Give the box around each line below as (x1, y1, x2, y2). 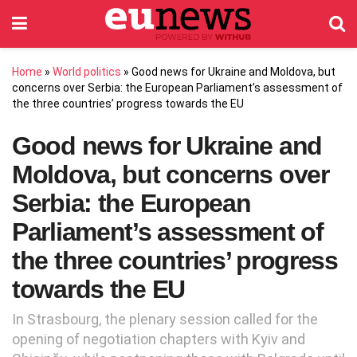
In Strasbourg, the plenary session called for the (12, 311, 318, 328)
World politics (53, 65, 121, 78)
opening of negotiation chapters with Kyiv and (12, 331, 305, 348)
